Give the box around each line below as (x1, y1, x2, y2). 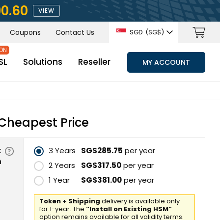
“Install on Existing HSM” (86, 204, 172, 214)
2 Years (49, 160, 75, 170)
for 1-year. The (39, 204, 86, 214)
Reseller (78, 56, 110, 68)
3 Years (49, 145, 76, 156)
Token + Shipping (39, 196, 100, 206)
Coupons (10, 27, 41, 37)
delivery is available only (100, 196, 180, 206)
